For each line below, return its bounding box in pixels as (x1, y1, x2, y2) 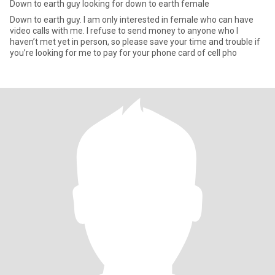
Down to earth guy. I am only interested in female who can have (10, 15, 254, 25)
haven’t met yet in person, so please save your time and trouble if (10, 37, 260, 47)
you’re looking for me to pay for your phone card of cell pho (10, 48, 237, 58)
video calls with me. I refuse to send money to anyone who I (10, 26, 238, 36)
